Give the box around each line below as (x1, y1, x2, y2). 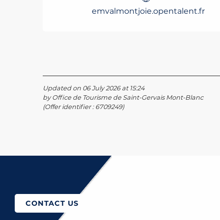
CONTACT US (26, 199, 79, 208)
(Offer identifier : (43, 103, 95, 111)
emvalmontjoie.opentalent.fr (92, 6, 205, 16)
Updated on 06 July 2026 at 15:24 (43, 84, 144, 92)
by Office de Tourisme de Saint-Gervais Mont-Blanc (43, 94, 203, 102)
